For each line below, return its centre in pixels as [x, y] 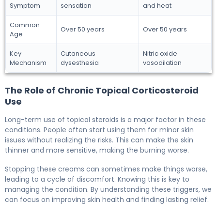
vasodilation [162, 62]
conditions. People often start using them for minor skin [99, 130]
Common [25, 25]
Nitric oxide [160, 53]
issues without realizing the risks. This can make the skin [99, 140]
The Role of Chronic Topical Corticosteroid [102, 90]
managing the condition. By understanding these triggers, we [108, 189]
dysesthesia [80, 62]
